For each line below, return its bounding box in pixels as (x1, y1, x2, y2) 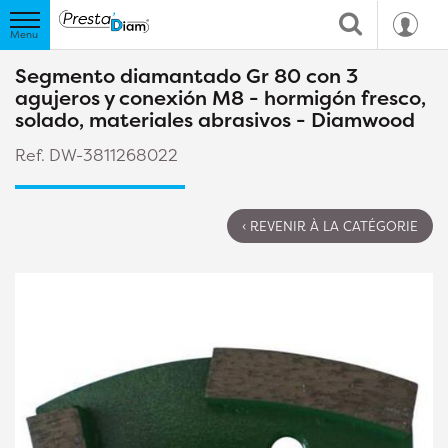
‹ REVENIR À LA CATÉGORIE (242, 217, 418, 235)
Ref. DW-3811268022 (15, 144, 178, 166)
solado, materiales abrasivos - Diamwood (15, 106, 415, 133)
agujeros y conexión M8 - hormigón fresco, (15, 84, 426, 111)
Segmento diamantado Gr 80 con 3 (15, 62, 358, 89)
